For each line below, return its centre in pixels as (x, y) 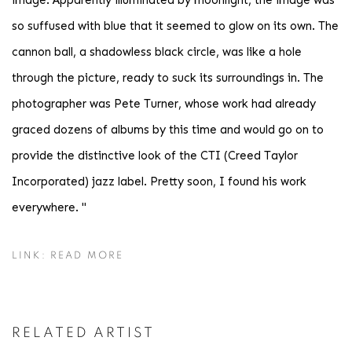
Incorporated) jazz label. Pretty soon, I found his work (159, 181)
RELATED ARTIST (83, 333)
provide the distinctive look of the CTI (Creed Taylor (155, 156)
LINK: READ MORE (68, 255)
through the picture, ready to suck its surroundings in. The (168, 78)
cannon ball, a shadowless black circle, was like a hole (157, 52)
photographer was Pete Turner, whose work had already (164, 104)
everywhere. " (49, 207)
